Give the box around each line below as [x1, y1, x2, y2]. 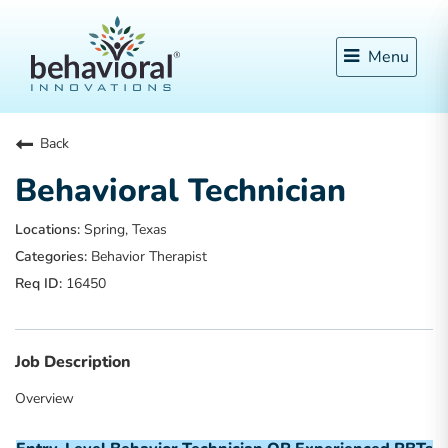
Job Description [15, 351, 131, 373]
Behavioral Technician [15, 169, 346, 212]
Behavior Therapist [87, 247, 207, 266]
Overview [15, 389, 74, 408]
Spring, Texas [80, 220, 167, 239]
